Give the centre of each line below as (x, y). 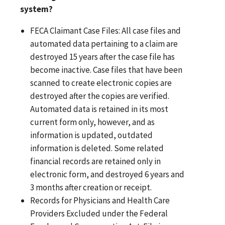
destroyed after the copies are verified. (100, 96)
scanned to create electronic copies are (101, 83)
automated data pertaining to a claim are (104, 43)
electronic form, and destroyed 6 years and (107, 174)
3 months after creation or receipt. (91, 187)
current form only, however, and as (93, 122)
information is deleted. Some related (97, 148)
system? (36, 9)
